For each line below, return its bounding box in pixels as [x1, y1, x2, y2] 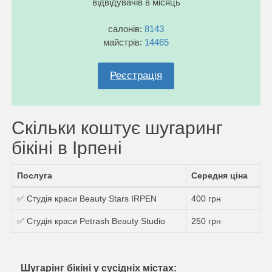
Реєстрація [110, 69, 162, 81]
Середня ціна [191, 170, 248, 180]
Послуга [17, 170, 52, 180]
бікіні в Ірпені [12, 137, 122, 158]
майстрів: [103, 36, 144, 47]
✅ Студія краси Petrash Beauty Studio [17, 216, 165, 226]
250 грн [191, 216, 221, 226]
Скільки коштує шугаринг [12, 117, 223, 138]
